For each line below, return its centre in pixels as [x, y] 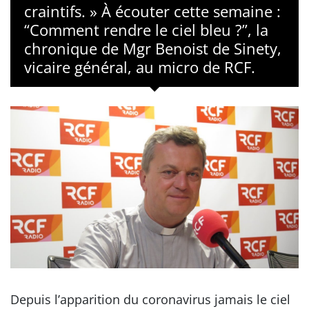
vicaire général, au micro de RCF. [140, 67]
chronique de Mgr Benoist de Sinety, [153, 48]
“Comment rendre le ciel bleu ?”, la [146, 30]
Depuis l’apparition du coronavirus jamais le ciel [150, 299]
